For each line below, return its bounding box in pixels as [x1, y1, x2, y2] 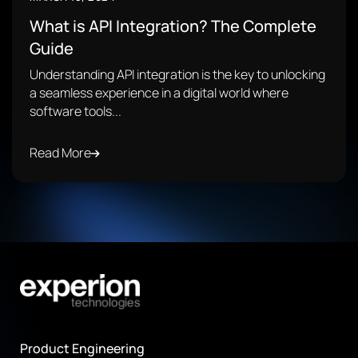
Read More [30, 144, 91, 161]
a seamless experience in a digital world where [30, 84, 288, 101]
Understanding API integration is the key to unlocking [30, 66, 325, 83]
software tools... [30, 102, 121, 120]
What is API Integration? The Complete [30, 15, 316, 37]
